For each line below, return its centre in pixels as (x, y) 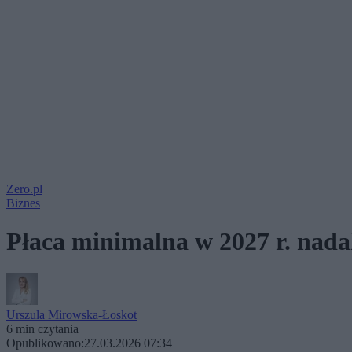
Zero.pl (24, 189)
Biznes (23, 203)
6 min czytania (42, 328)
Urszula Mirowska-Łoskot (71, 314)
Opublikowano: (45, 343)
